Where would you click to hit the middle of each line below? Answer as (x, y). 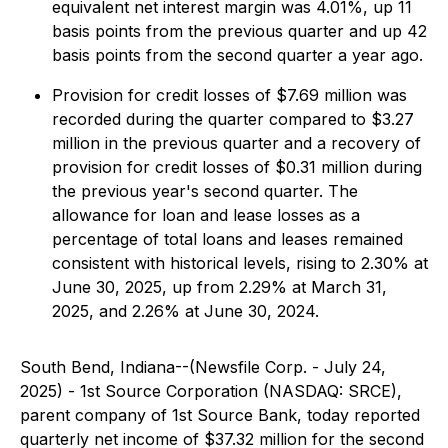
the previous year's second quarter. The (205, 191)
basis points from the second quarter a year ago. (237, 55)
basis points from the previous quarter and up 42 (239, 31)
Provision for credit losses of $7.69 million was (229, 95)
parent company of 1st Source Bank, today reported (220, 415)
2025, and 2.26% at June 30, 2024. (185, 311)
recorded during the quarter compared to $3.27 (233, 119)
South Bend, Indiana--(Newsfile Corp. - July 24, (203, 367)
